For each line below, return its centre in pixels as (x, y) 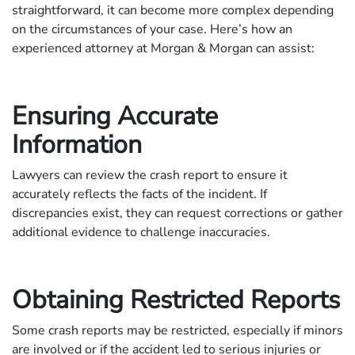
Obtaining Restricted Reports (176, 300)
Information (77, 144)
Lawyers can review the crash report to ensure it (150, 175)
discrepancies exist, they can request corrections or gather (177, 213)
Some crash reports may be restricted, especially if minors (177, 330)
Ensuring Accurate (115, 116)
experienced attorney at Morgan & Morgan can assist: (163, 48)
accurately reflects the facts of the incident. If (139, 194)
